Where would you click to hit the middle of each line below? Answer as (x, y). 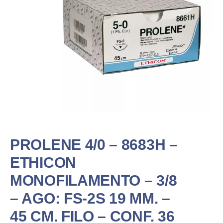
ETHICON (43, 162)
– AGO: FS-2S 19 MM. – (90, 198)
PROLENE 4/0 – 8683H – (94, 144)
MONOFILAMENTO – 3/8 (94, 180)
